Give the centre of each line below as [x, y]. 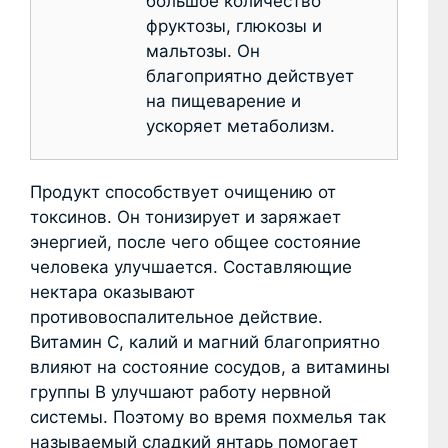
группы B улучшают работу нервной [180, 392]
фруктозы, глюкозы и [234, 26]
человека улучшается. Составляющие [191, 267]
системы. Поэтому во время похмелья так [208, 417]
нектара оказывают [112, 292]
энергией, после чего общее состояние [195, 242]
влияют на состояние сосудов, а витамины [210, 367]
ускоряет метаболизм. [240, 126]
